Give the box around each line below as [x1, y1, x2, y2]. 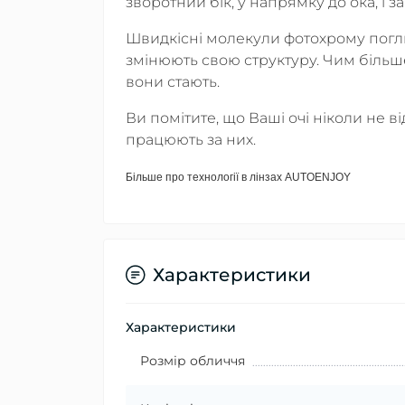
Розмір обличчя [140, 352, 245, 369]
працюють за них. [126, 130, 256, 148]
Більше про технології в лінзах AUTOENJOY [126, 170, 351, 184]
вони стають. [126, 72, 220, 90]
